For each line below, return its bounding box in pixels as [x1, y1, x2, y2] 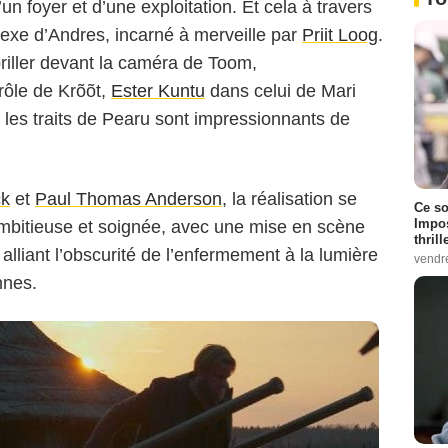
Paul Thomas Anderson [35, 189, 222, 210]
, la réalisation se [222, 189, 357, 210]
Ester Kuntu [111, 81, 205, 102]
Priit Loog [302, 25, 378, 46]
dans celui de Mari [205, 81, 356, 102]
